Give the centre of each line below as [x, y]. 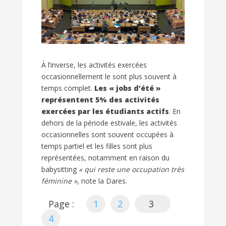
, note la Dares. [102, 181]
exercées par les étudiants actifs [105, 111]
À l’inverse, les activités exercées [94, 65]
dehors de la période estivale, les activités [109, 123]
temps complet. [68, 88]
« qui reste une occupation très [131, 169]
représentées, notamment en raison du [105, 158]
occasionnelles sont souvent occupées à [107, 135]
